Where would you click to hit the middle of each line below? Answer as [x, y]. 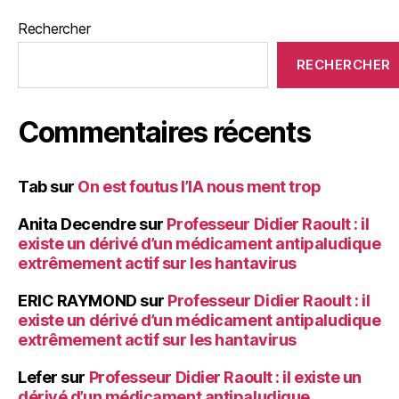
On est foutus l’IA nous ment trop [199, 187]
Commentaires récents [164, 133]
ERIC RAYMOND [77, 301]
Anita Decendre [77, 224]
